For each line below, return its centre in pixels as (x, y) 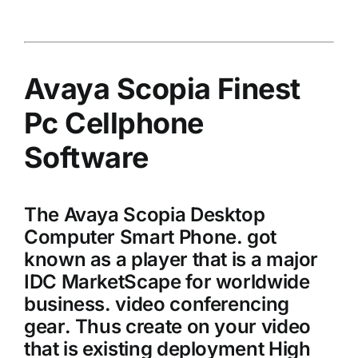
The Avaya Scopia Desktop (144, 214)
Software (86, 157)
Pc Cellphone (113, 123)
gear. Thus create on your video (167, 326)
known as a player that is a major (171, 259)
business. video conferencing (156, 304)
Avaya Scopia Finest (162, 88)
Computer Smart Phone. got (150, 237)
